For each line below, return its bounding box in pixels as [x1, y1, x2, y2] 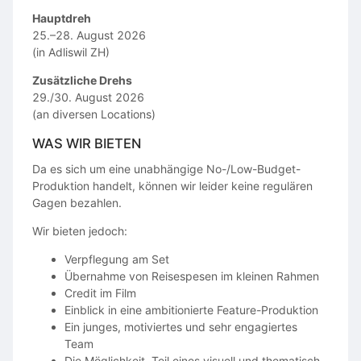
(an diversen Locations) [32, 107, 156, 122]
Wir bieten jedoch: [32, 223, 127, 238]
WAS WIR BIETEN [32, 135, 141, 152]
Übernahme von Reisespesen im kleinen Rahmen [64, 268, 319, 283]
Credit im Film [64, 285, 136, 300]
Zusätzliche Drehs [32, 73, 132, 88]
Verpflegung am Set [64, 251, 169, 266]
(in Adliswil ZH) [32, 45, 110, 60]
